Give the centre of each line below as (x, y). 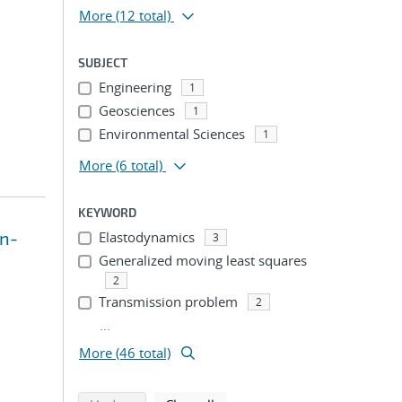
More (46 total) (125, 353)
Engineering (135, 87)
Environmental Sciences (171, 134)
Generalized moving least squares (202, 260)
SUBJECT (103, 62)
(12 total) (143, 15)
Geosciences (136, 110)
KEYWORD (107, 212)
